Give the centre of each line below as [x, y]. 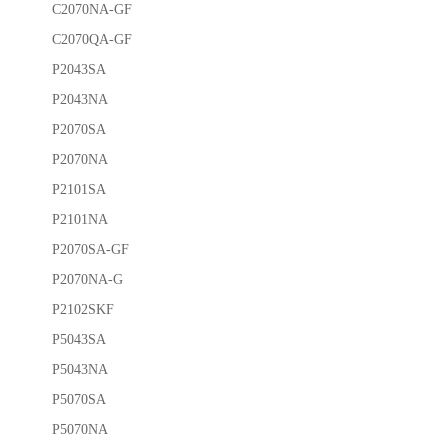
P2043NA [80, 98]
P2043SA [79, 68]
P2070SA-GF [90, 248]
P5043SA [79, 338]
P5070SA [79, 398]
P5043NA [80, 368]
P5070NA [80, 428]
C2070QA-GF [92, 38]
